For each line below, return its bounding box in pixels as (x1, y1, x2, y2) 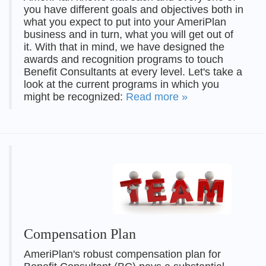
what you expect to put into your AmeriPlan (24, 16, 226, 28)
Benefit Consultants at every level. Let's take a (24, 66, 242, 78)
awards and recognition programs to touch (24, 53, 223, 66)
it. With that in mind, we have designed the (24, 41, 224, 53)
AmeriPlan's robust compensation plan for (24, 248, 221, 261)
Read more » (126, 91, 188, 103)
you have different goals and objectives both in (24, 4, 243, 16)
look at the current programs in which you (24, 78, 219, 91)
